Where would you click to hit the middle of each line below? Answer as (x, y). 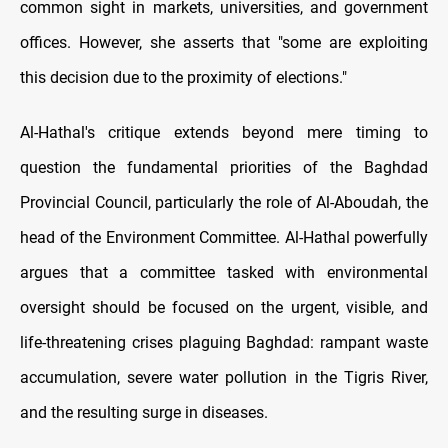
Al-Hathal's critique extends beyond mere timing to (224, 133)
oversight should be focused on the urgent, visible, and (224, 308)
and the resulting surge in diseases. (144, 413)
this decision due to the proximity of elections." (183, 78)
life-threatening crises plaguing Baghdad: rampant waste (224, 343)
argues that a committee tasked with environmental (224, 273)
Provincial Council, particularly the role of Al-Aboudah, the (224, 203)
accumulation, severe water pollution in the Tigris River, (224, 378)
